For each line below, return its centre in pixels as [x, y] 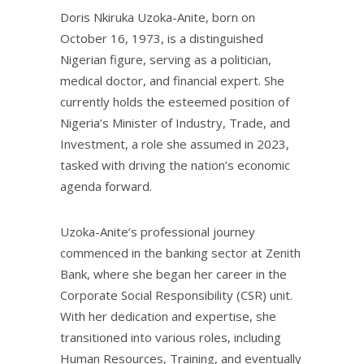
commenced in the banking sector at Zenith [180, 253]
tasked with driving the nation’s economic [175, 165]
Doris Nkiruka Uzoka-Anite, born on [158, 17]
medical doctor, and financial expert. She [172, 81]
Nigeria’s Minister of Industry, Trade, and [175, 123]
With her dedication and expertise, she [168, 316]
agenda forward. [106, 186]
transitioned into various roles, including [171, 338]
